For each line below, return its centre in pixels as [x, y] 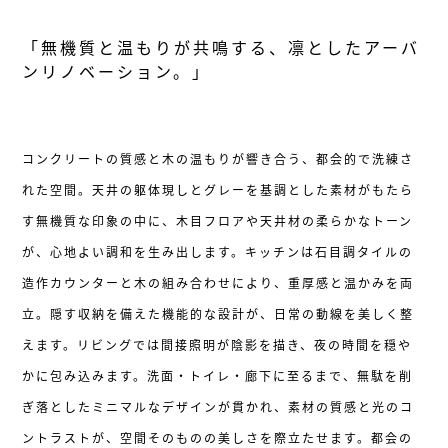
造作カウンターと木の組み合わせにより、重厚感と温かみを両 [218, 282]
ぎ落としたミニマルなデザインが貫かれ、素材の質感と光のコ [218, 406]
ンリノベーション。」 [117, 70]
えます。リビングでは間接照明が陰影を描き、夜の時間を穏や [217, 344]
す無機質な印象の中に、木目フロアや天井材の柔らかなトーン [218, 220]
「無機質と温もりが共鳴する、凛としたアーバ [221, 46]
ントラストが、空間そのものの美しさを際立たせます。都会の [218, 437]
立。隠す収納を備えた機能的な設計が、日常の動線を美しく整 [218, 313]
